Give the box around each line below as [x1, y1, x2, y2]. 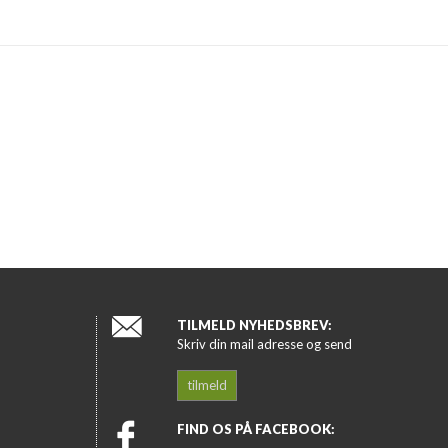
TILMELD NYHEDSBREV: [176, 317, 332, 333]
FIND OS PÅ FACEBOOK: [176, 421, 335, 437]
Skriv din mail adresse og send [176, 336, 352, 352]
